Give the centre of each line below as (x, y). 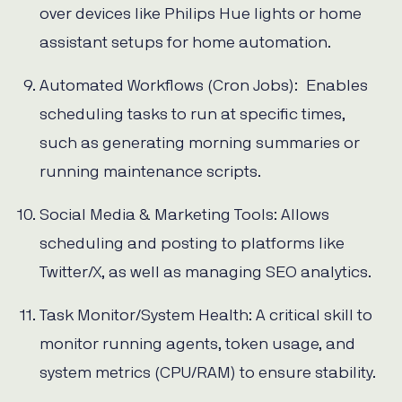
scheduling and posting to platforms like (192, 245)
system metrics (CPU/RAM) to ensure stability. (208, 374)
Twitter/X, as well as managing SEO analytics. (205, 273)
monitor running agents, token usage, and (197, 345)
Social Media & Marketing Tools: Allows (184, 216)
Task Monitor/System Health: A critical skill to (206, 316)
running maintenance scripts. (150, 173)
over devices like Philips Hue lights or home (201, 15)
